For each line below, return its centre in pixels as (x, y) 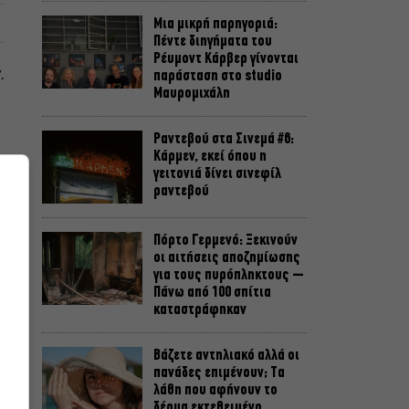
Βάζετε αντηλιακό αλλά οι (226, 356)
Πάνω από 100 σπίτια (212, 293)
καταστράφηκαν (200, 310)
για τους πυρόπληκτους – (229, 276)
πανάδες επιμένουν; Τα (219, 373)
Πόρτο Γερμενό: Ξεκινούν (225, 241)
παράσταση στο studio (218, 77)
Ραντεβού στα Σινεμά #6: (224, 140)
